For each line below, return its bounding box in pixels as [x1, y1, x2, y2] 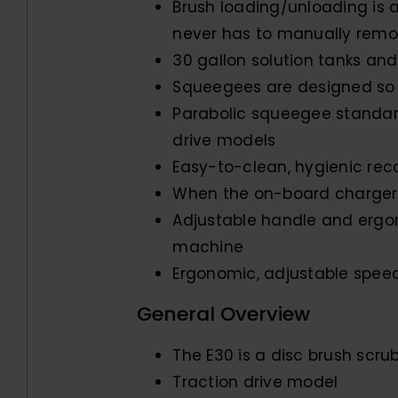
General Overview [137, 299, 311, 328]
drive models [172, 129, 276, 151]
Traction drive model [172, 370, 338, 393]
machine [172, 235, 244, 258]
